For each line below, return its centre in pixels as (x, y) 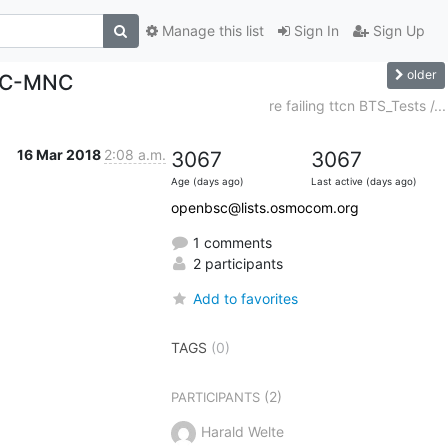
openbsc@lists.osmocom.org (264, 207)
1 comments (230, 242)
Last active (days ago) (363, 181)
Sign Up (396, 31)
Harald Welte (242, 431)
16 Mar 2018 (60, 154)
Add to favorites (245, 298)
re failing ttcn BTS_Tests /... (357, 105)
